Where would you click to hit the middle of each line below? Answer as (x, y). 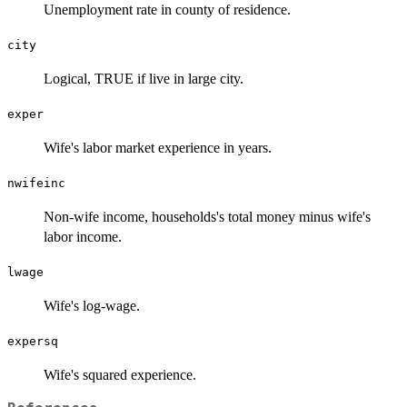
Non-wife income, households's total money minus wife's (207, 216)
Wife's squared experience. (120, 374)
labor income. (83, 236)
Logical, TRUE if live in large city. (144, 78)
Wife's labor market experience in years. (158, 147)
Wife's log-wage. (92, 305)
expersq (33, 341)
